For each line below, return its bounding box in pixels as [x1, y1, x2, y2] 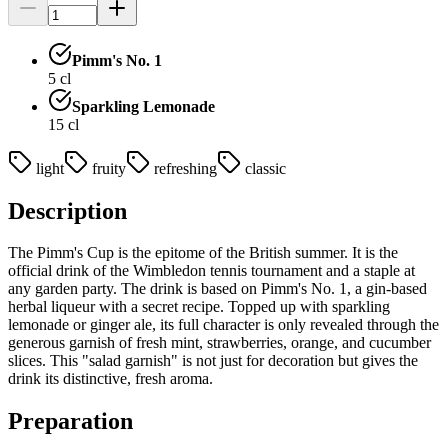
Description [8, 197, 127, 224]
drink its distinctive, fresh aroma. [8, 370, 213, 388]
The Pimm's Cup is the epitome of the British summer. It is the [8, 244, 398, 262]
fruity [92, 159, 126, 177]
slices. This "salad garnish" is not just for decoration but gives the [8, 352, 418, 370]
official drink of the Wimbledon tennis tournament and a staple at [8, 262, 415, 280]
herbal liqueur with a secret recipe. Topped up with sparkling [8, 298, 390, 316]
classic [245, 159, 286, 177]
